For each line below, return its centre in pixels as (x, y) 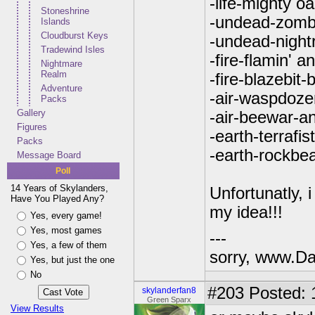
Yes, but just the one (72, 260)
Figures (32, 127)
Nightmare (62, 64)
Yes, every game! (66, 216)
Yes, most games (66, 230)
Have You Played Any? (57, 199)
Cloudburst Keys (75, 36)
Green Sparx (169, 300)
